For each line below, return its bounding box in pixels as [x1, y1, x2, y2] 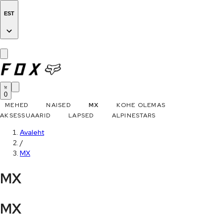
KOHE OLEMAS [116, 101, 166, 110]
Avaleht [20, 128, 44, 137]
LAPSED [68, 111, 94, 120]
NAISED [46, 101, 71, 110]
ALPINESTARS [111, 111, 156, 120]
